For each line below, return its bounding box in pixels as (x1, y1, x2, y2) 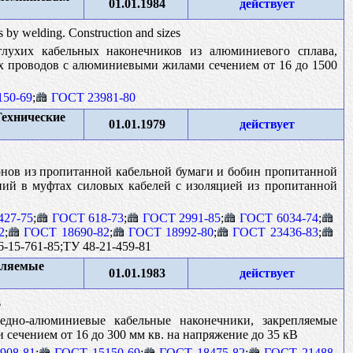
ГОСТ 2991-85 (143, 210, 221, 225)
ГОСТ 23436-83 (232, 225, 318, 239)
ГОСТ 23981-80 (50, 90, 136, 104)
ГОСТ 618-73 (51, 210, 124, 225)
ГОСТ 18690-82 (24, 225, 110, 239)
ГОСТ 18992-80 (128, 225, 214, 239)
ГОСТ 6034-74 (240, 210, 318, 225)
